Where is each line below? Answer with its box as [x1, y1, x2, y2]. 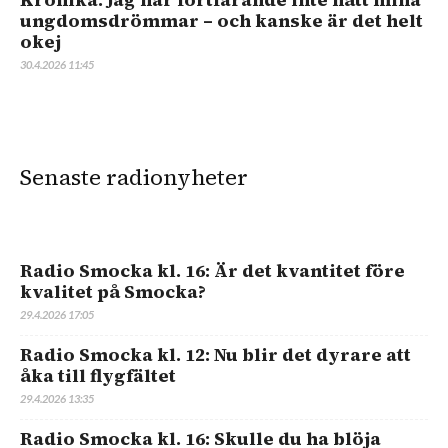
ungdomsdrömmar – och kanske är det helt [20, 7, 423, 33]
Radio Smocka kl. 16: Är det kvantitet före [20, 257, 405, 283]
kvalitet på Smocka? [20, 278, 206, 304]
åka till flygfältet [20, 362, 176, 388]
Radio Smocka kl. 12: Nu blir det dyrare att [20, 341, 411, 367]
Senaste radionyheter [20, 161, 248, 192]
